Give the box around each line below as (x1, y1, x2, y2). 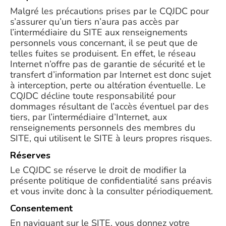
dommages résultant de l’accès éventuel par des (10, 100, 209, 112)
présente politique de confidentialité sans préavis (10, 175, 212, 187)
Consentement (10, 202, 73, 214)
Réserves (10, 149, 50, 161)
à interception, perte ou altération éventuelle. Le (10, 79, 206, 91)
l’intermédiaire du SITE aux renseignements (10, 26, 188, 38)
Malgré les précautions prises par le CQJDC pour (10, 5, 209, 17)
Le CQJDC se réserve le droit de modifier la (10, 164, 187, 176)
